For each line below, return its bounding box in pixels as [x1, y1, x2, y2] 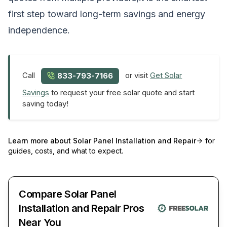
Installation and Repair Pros [19, 202, 144, 214]
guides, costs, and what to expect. [8, 146, 123, 155]
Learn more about [8, 136, 73, 145]
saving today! [22, 98, 68, 108]
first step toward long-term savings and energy [8, 8, 205, 19]
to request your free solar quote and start [49, 87, 195, 97]
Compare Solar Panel [19, 187, 117, 200]
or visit [123, 70, 150, 81]
